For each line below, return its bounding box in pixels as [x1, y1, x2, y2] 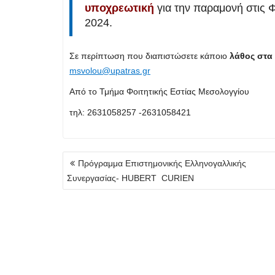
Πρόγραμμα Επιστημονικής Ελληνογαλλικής [78, 158, 246, 169]
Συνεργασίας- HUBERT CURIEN [67, 173, 194, 184]
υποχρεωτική [85, 2, 154, 15]
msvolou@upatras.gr [69, 66, 150, 76]
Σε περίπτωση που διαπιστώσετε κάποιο [69, 51, 230, 61]
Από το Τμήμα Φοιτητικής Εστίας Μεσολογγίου [69, 87, 249, 97]
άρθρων [62, 165, 106, 179]
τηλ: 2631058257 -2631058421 [69, 107, 191, 118]
